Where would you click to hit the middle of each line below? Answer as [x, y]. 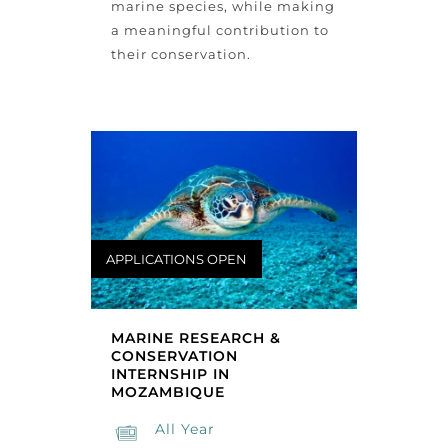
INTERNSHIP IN [170, 374]
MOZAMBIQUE [167, 392]
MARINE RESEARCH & [195, 338]
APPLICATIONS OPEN [176, 258]
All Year [184, 429]
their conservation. [180, 54]
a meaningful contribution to [219, 30]
